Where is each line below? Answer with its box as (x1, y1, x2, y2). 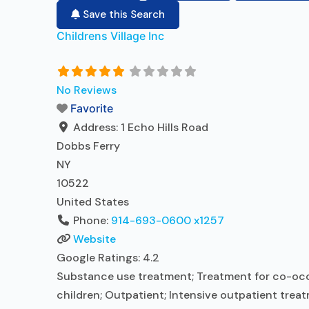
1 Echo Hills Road (121, 120, 208, 134)
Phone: (73, 213, 111, 228)
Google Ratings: (57, 250, 143, 265)
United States (57, 195, 129, 209)
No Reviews (57, 83, 117, 97)
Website (73, 232, 116, 246)
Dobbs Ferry (57, 139, 120, 153)
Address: (73, 120, 121, 134)
